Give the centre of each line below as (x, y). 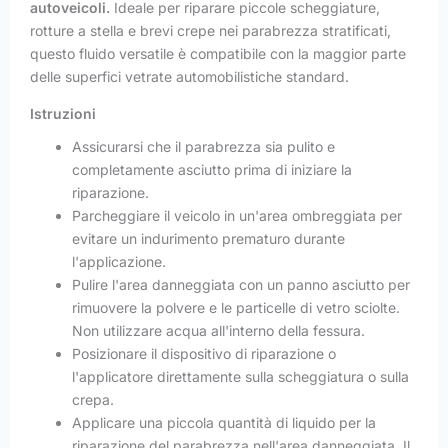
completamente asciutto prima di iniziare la (212, 169)
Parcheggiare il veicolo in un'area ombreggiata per (237, 215)
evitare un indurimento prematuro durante (208, 238)
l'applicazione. (119, 261)
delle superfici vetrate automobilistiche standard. (189, 76)
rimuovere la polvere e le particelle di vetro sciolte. (236, 307)
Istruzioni (63, 113)
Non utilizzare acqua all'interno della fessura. (218, 330)
